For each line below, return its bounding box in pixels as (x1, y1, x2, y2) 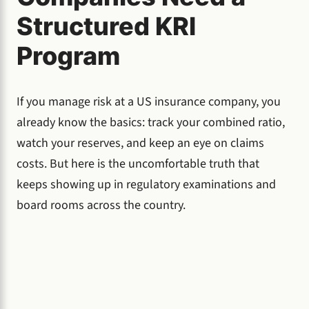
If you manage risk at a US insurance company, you (17, 92, 281, 110)
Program (17, 40, 120, 71)
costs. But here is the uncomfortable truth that (17, 154, 259, 172)
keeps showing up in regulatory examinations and (17, 175, 276, 193)
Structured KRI (17, 10, 196, 41)
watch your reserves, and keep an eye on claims (17, 134, 264, 152)
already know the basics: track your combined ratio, (17, 113, 285, 131)
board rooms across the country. (17, 196, 186, 214)
